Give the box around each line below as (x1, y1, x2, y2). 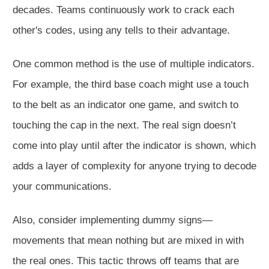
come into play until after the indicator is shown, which (13, 139, 256, 151)
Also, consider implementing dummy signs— (13, 214, 213, 226)
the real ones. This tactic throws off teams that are (13, 255, 239, 267)
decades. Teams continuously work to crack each (13, 4, 234, 16)
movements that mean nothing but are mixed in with (13, 234, 244, 246)
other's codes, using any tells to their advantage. (13, 24, 230, 36)
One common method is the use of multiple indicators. (13, 58, 255, 70)
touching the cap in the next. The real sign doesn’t (13, 119, 236, 131)
